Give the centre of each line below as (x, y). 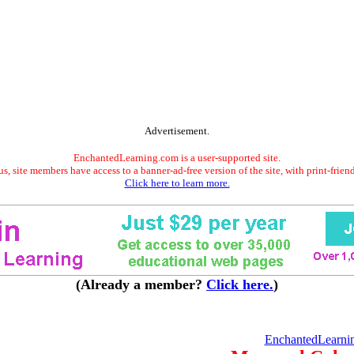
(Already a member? (141, 284)
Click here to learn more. (177, 183)
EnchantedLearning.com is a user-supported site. (177, 158)
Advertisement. (177, 131)
